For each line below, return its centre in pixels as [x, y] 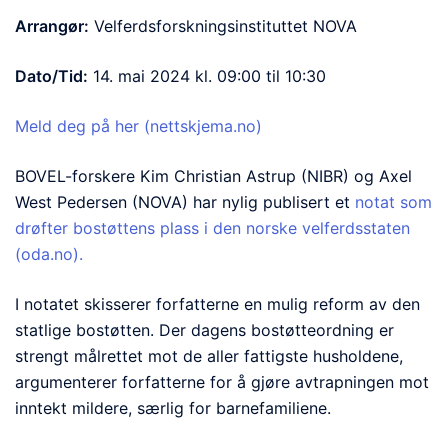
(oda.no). [49, 254]
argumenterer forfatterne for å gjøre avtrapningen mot [222, 382]
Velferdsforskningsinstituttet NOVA [223, 26]
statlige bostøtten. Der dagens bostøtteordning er [204, 330]
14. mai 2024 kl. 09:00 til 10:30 [207, 76]
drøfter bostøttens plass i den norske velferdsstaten [212, 228]
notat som [393, 202]
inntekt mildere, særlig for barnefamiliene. [175, 408]
